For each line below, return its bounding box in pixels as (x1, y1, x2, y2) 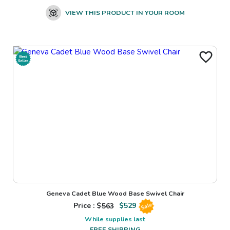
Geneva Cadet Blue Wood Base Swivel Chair (46, 189, 184, 198)
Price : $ (73, 201, 102, 211)
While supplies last (85, 215, 145, 224)
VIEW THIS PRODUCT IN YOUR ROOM (65, 8, 185, 17)
